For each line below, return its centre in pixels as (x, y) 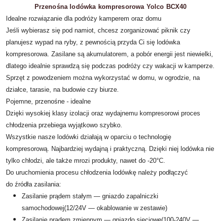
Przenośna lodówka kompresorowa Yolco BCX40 (110, 7)
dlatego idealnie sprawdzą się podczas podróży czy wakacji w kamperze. (110, 66)
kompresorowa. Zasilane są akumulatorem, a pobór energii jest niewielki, (110, 54)
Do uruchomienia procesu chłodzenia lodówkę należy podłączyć (97, 172)
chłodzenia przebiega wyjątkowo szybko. (64, 125)
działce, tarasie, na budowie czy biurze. (62, 90)
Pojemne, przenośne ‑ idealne (48, 101)
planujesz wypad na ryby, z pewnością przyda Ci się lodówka (93, 42)
